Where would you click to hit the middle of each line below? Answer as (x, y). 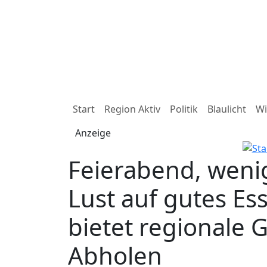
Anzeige (93, 133)
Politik (184, 109)
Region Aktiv (132, 109)
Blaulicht (227, 109)
